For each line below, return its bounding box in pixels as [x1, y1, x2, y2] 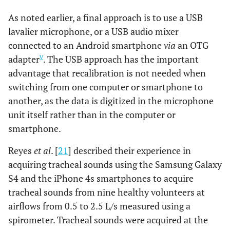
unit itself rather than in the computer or [8, 108, 176, 121]
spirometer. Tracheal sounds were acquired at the [8, 213, 208, 226]
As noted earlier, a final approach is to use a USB [8, 11, 203, 24]
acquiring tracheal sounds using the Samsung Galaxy [8, 158, 222, 170]
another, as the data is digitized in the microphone [8, 94, 214, 107]
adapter [8, 52, 40, 65]
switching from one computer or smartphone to [8, 80, 203, 93]
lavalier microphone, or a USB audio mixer [8, 25, 179, 37]
